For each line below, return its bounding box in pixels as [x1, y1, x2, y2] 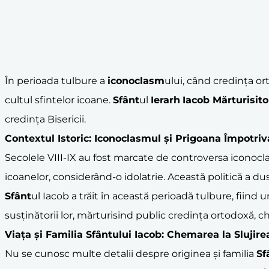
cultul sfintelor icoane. [5, 94, 113, 106]
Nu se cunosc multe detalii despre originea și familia [5, 247, 256, 259]
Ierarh [151, 94, 180, 106]
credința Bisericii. [5, 113, 86, 125]
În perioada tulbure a [5, 74, 107, 86]
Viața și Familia [5, 228, 86, 240]
